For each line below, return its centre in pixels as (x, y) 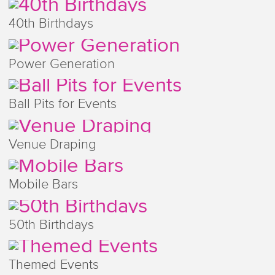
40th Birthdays (51, 24)
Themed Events (53, 265)
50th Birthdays (51, 225)
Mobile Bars (43, 185)
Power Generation (61, 64)
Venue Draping (52, 145)
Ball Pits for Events (62, 105)
